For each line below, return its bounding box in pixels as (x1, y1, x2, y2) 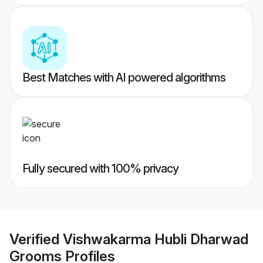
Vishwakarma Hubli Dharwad (63, 230, 248, 248)
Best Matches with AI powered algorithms (22, 70, 225, 85)
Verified (9, 230, 63, 248)
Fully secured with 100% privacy (22, 161, 178, 176)
